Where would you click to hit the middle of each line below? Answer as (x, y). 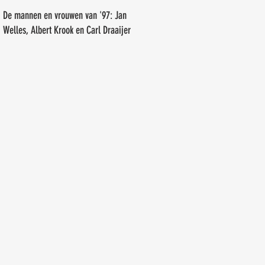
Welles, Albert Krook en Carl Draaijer (67, 30)
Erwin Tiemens (28, 8)
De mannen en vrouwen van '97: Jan (65, 15)
